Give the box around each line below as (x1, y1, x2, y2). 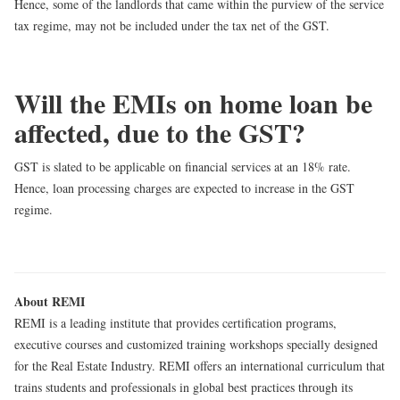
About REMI (14, 292, 85, 312)
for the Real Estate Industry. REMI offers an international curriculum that (14, 357, 385, 375)
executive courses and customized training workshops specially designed (14, 336, 378, 354)
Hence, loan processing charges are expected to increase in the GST (14, 179, 354, 197)
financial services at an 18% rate (185, 158, 347, 176)
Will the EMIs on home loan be (14, 83, 372, 123)
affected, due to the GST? (14, 112, 305, 153)
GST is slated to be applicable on (14, 158, 185, 176)
